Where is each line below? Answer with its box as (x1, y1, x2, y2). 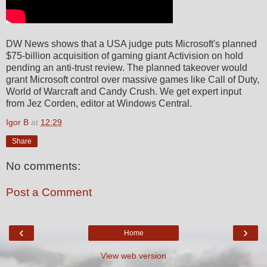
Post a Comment (6, 186, 92, 199)
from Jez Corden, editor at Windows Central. (6, 98, 192, 108)
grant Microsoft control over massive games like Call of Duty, (6, 74, 259, 85)
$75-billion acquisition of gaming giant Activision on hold (6, 50, 243, 61)
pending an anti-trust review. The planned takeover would (6, 62, 247, 73)
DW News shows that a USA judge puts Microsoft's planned (6, 38, 257, 49)
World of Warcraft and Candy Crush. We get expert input (6, 86, 241, 97)
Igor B (6, 117, 29, 127)
